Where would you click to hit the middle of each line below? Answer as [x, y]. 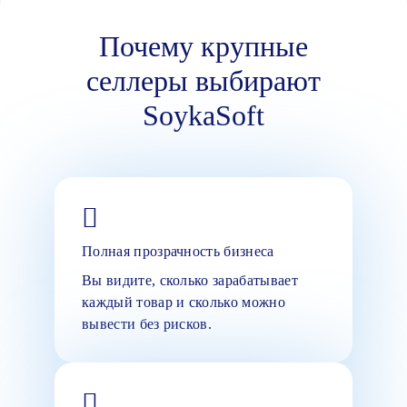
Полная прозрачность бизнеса [178, 251]
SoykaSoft [203, 115]
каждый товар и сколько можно [184, 302]
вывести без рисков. [147, 323]
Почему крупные [203, 46]
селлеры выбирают [203, 80]
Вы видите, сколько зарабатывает [190, 280]
